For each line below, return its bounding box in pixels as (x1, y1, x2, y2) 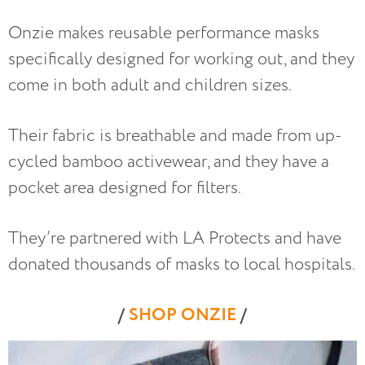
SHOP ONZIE (129, 301, 236, 328)
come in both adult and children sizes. (8, 73, 292, 97)
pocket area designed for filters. (8, 175, 241, 200)
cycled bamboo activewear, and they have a (8, 149, 329, 174)
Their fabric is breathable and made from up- (8, 123, 342, 147)
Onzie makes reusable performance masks (8, 20, 319, 45)
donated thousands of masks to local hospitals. (8, 252, 355, 276)
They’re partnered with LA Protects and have (8, 226, 341, 250)
